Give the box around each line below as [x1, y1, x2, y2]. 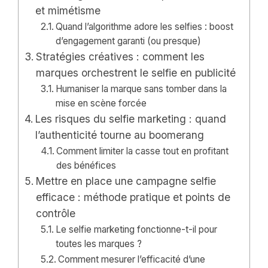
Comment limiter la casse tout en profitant [56, 145, 229, 157]
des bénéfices [56, 160, 117, 172]
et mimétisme [35, 4, 101, 17]
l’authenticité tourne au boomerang [35, 129, 205, 142]
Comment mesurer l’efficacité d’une [58, 254, 206, 266]
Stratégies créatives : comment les [36, 50, 205, 63]
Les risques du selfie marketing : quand [35, 112, 227, 126]
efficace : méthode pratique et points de [36, 191, 231, 204]
